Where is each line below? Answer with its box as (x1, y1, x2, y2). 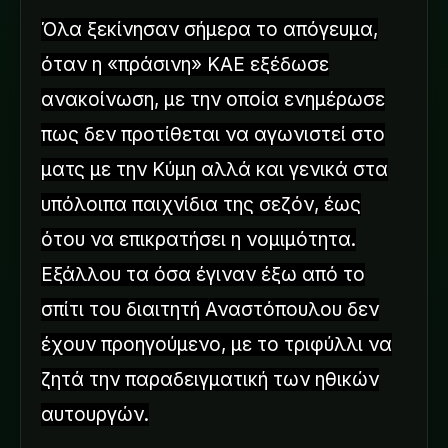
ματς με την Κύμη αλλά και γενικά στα (41, 157, 388, 181)
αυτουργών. (41, 402, 149, 426)
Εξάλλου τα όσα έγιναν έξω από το (41, 262, 365, 286)
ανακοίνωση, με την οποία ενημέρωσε (41, 87, 385, 111)
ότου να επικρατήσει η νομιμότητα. (41, 227, 356, 251)
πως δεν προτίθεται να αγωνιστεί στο (41, 122, 385, 146)
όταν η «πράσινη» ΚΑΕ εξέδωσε (41, 52, 329, 76)
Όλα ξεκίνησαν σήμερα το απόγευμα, (41, 17, 378, 41)
